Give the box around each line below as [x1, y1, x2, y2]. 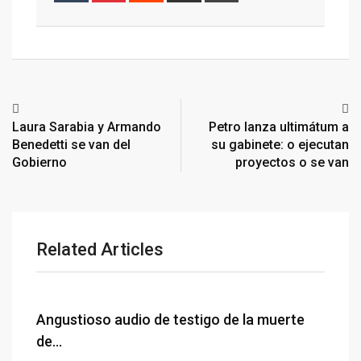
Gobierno [12, 155, 67, 170]
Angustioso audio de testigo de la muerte [36, 311, 305, 328]
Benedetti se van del [12, 137, 131, 152]
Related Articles [36, 239, 164, 259]
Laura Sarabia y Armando [12, 119, 161, 135]
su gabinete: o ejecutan [211, 137, 349, 152]
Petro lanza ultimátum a [209, 119, 349, 135]
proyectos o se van [235, 155, 349, 170]
